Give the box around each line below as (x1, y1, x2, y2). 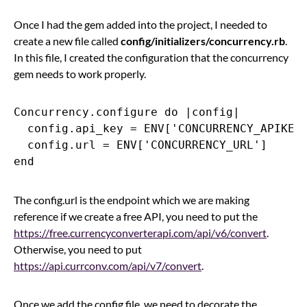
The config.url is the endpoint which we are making (14, 193, 249, 206)
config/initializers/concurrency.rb (121, 34, 285, 47)
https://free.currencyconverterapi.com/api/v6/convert (14, 225, 267, 239)
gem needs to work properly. (14, 66, 146, 80)
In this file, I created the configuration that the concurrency (14, 50, 288, 64)
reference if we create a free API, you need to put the (14, 209, 258, 223)
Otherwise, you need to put (14, 242, 142, 256)
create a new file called (14, 34, 121, 47)
